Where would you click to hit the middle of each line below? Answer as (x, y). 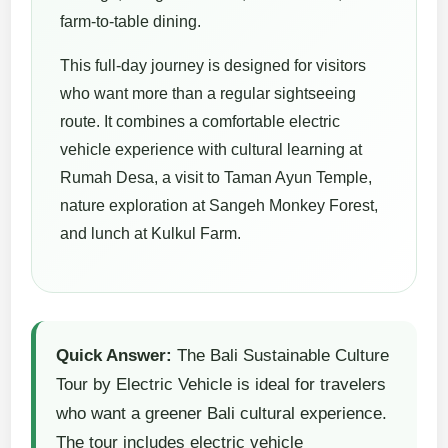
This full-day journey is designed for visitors (213, 66)
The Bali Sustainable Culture (281, 356)
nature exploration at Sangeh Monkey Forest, (219, 206)
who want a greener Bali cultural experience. (222, 414)
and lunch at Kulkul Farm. (151, 234)
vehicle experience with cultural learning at (211, 150)
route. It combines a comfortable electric (200, 122)
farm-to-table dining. (131, 22)
